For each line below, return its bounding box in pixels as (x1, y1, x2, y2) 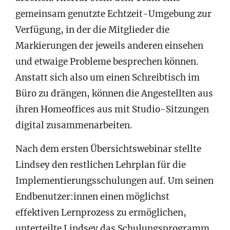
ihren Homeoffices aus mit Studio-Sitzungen (15, 103, 209, 115)
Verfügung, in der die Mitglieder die (15, 24, 169, 35)
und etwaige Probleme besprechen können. (15, 55, 199, 67)
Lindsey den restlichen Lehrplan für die (15, 159, 186, 170)
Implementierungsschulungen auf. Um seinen (15, 175, 214, 186)
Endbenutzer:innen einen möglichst (15, 190, 169, 202)
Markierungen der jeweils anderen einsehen (15, 40, 203, 51)
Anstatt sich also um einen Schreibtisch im (15, 71, 200, 83)
